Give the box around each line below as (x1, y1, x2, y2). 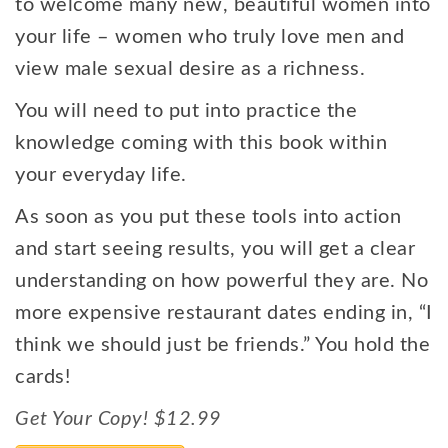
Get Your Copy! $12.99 (15, 409, 222, 429)
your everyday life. (15, 165, 187, 185)
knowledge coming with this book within (15, 133, 387, 153)
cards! (15, 367, 70, 387)
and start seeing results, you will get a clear (15, 239, 415, 259)
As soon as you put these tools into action (15, 207, 401, 227)
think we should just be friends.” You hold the (15, 335, 430, 355)
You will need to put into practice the (15, 101, 357, 121)
